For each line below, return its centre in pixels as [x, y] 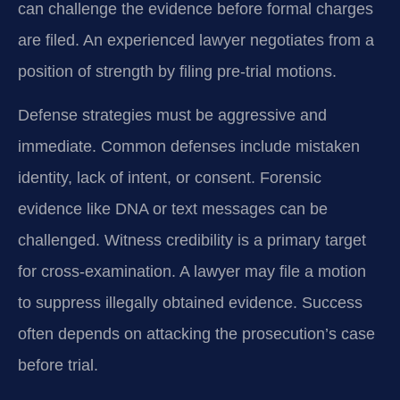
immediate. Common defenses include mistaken [189, 147]
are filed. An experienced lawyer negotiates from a [196, 41]
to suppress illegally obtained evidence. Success [190, 303]
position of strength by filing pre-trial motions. [177, 72]
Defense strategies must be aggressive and [172, 116]
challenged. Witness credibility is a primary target [192, 241]
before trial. [58, 366]
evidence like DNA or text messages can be [173, 209]
